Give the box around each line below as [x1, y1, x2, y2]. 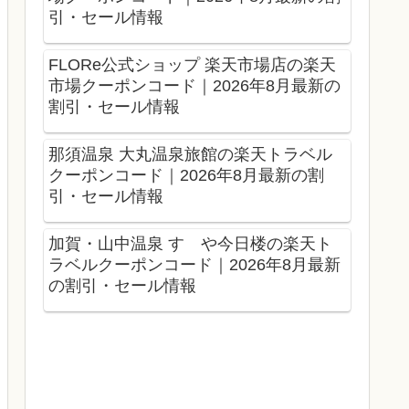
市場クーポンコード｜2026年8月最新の [48, 77, 341, 96]
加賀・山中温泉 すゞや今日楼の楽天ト [48, 234, 332, 253]
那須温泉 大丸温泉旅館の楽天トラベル [48, 145, 332, 163]
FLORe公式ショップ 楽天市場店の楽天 [48, 56, 336, 75]
